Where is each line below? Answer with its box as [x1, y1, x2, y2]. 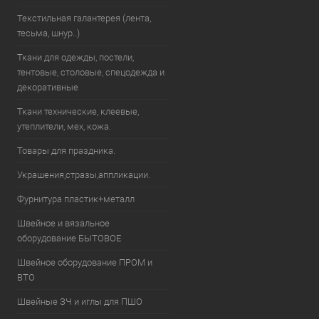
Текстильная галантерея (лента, [17, 13, 151, 23]
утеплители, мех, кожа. [17, 121, 111, 132]
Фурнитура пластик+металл [17, 194, 135, 204]
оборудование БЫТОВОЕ [17, 233, 121, 244]
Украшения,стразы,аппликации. [17, 169, 150, 180]
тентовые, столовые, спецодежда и [17, 67, 164, 78]
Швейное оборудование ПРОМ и [17, 257, 152, 268]
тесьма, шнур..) [17, 28, 80, 38]
